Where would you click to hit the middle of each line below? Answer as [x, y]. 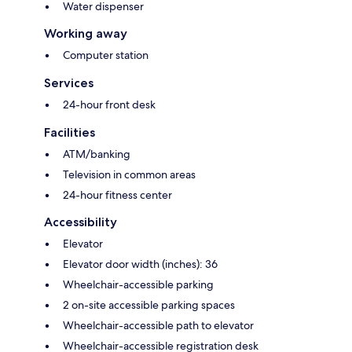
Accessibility [81, 222]
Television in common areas [129, 175]
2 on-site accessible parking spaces [149, 305]
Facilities [70, 133]
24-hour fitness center [117, 195]
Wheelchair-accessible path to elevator [158, 326]
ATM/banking [97, 154]
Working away [86, 34]
